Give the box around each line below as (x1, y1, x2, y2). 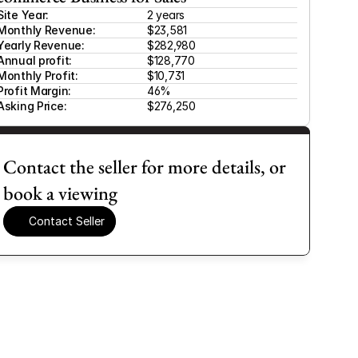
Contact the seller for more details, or (3, 154, 286, 179)
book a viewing (3, 181, 117, 205)
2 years (147, 8, 185, 22)
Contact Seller (29, 214, 105, 228)
